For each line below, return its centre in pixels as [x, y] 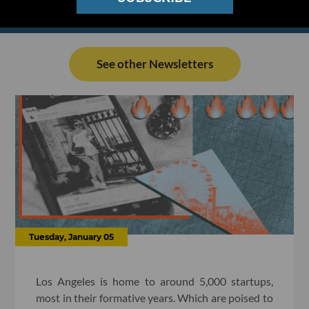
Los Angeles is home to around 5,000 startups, [154, 281]
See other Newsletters [154, 64]
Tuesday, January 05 [72, 237]
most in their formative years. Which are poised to [154, 297]
